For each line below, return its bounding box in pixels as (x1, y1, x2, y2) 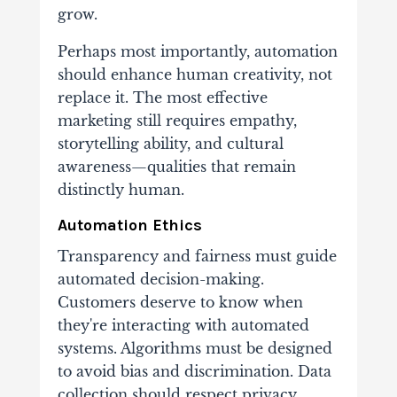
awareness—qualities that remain (57, 158, 296, 176)
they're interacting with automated (57, 316, 309, 335)
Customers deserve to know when (57, 293, 303, 312)
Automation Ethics (57, 215, 202, 236)
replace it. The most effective (57, 89, 268, 107)
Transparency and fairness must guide (57, 247, 337, 266)
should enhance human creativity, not (57, 66, 332, 84)
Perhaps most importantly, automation (57, 43, 338, 61)
